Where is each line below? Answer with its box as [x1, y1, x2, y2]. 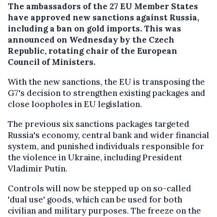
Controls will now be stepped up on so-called [8, 183, 191, 194]
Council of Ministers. [8, 57, 95, 68]
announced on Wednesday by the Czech [8, 34, 174, 46]
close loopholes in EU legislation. [8, 99, 142, 110]
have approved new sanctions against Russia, [8, 12, 199, 23]
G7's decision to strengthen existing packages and [8, 88, 205, 99]
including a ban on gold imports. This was [8, 23, 181, 34]
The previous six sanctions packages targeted [8, 119, 189, 130]
